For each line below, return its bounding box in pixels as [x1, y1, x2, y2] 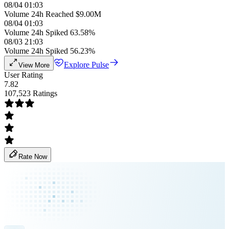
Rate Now [18, 153, 47, 161]
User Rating [4, 71, 43, 79]
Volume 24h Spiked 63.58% [4, 28, 95, 37]
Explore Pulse [64, 60, 109, 69]
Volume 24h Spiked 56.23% [4, 47, 95, 55]
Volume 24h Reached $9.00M [4, 10, 101, 18]
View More [18, 61, 50, 69]
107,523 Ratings [4, 89, 57, 98]
